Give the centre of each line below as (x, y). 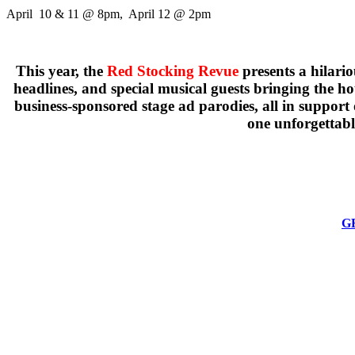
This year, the (61, 71)
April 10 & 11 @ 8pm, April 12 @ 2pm (109, 13)
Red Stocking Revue (173, 71)
